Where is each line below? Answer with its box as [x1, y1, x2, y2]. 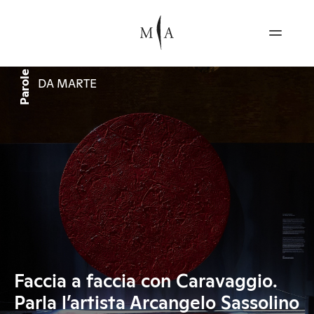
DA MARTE [38, 78, 97, 90]
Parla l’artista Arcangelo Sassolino [14, 294, 299, 313]
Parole [20, 69, 32, 105]
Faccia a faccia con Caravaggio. [14, 273, 278, 291]
